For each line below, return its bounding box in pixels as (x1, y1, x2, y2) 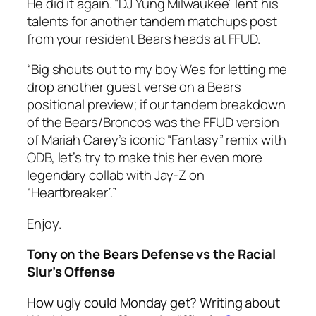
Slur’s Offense (27, 262, 115, 281)
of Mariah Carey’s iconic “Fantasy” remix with (27, 130, 286, 150)
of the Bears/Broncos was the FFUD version (27, 113, 279, 132)
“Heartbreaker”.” (27, 183, 116, 202)
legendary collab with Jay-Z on (27, 166, 205, 185)
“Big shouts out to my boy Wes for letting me (27, 60, 287, 79)
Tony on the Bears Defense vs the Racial (27, 245, 276, 264)
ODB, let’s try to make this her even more (27, 148, 262, 167)
